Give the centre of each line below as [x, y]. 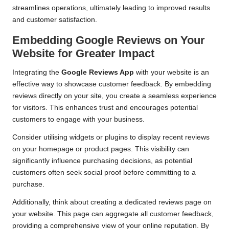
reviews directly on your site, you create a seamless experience [114, 96]
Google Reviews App [98, 73]
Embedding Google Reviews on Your [109, 40]
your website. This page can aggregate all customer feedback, [113, 214]
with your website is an [171, 73]
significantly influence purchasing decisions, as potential [102, 161]
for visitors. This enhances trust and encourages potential [105, 108]
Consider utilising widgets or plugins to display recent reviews [111, 138]
